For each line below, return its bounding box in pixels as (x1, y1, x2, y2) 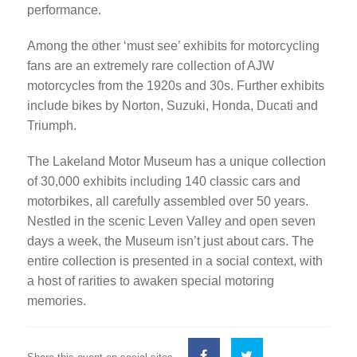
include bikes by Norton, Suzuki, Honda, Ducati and (26, 99, 318, 113)
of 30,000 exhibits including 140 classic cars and (26, 175, 300, 189)
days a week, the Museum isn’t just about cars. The (26, 234, 314, 249)
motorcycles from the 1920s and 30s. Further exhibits (26, 79, 324, 93)
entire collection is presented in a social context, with (26, 254, 323, 269)
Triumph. (26, 119, 76, 133)
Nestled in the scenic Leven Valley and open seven (26, 214, 316, 229)
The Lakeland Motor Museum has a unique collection (26, 155, 326, 169)
